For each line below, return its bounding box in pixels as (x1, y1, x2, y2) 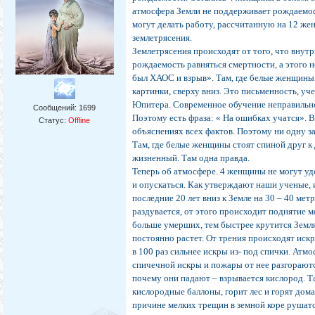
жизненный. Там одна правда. (132, 153, 250, 164)
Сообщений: (33, 103, 79, 112)
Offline (68, 116, 91, 125)
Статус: (39, 116, 69, 125)
